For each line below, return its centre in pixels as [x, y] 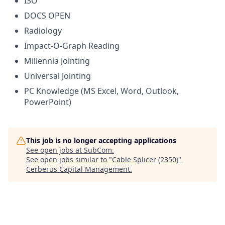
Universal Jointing [58, 76]
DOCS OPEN [47, 15]
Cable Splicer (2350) [145, 159]
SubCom [98, 150]
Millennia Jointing [57, 61]
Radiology [43, 30]
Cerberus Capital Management [78, 169]
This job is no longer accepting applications [101, 140]
